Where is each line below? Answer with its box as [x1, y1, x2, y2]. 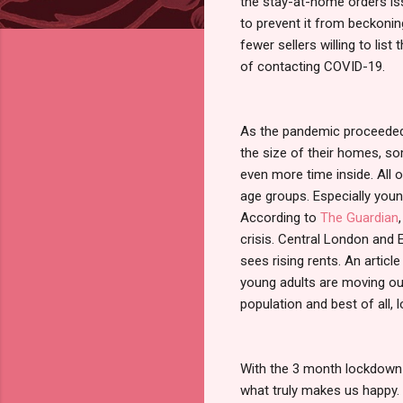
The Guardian [320, 209, 399, 226]
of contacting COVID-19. [240, 58, 385, 75]
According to [240, 209, 320, 226]
